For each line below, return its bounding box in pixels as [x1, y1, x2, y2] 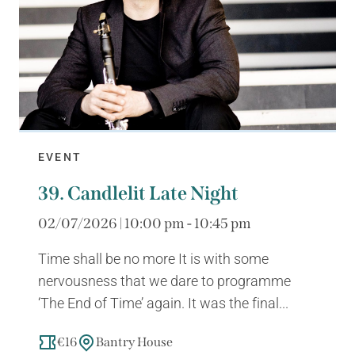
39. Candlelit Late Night [38, 181, 239, 204]
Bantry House [96, 334, 173, 349]
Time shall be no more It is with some [38, 248, 269, 268]
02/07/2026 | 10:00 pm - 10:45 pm [38, 214, 251, 232]
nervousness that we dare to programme [38, 270, 291, 290]
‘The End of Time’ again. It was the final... [38, 292, 288, 312]
